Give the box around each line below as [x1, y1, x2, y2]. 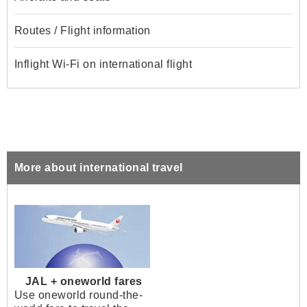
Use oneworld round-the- [14, 289, 143, 302]
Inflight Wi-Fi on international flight [14, 58, 193, 71]
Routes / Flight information [14, 25, 151, 37]
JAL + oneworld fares [25, 275, 143, 288]
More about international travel [14, 162, 183, 174]
